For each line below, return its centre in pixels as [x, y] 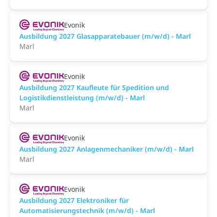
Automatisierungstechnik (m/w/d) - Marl [87, 210]
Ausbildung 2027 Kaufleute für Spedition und [94, 87]
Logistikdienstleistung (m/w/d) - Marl [82, 98]
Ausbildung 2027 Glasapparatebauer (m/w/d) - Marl [105, 36]
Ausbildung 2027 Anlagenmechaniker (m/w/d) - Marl [107, 149]
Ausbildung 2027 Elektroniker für [74, 200]
